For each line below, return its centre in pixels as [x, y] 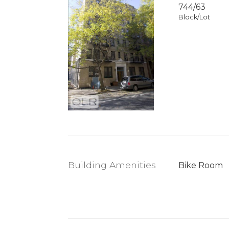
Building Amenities [112, 165]
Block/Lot [194, 17]
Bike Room [200, 165]
